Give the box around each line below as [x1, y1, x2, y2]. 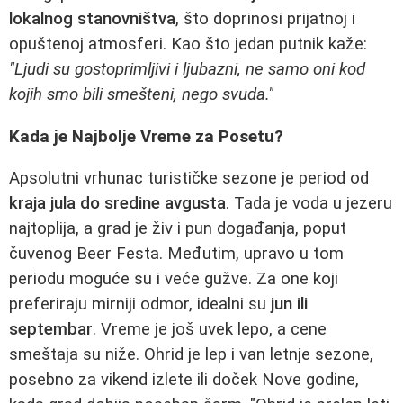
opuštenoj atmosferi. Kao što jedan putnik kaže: [9, 34, 367, 54]
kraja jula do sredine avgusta [9, 193, 226, 214]
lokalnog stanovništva [9, 9, 175, 29]
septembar [9, 319, 93, 340]
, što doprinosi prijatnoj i [175, 9, 355, 29]
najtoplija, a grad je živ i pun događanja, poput [9, 219, 346, 239]
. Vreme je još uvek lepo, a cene [93, 319, 327, 340]
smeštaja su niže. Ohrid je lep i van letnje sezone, [9, 345, 373, 365]
